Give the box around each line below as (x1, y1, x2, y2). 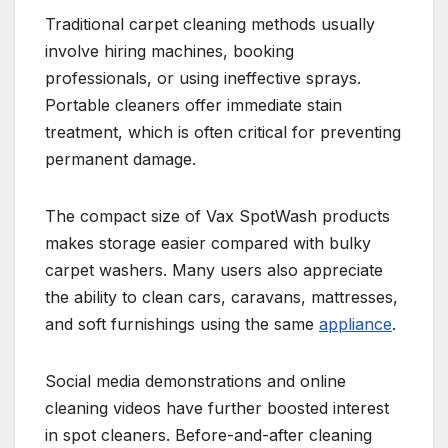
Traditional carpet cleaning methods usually (45, 13, 375, 34)
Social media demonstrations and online (45, 370, 346, 391)
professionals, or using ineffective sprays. (45, 67, 361, 88)
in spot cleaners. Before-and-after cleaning (45, 424, 372, 445)
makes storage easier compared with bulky (45, 232, 371, 253)
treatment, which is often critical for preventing (45, 121, 401, 142)
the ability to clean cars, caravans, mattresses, (45, 286, 398, 307)
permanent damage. (45, 148, 196, 169)
